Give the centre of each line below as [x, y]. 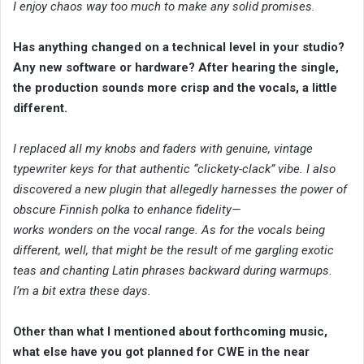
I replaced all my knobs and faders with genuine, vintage [163, 148]
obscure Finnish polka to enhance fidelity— [127, 209]
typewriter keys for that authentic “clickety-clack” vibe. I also [174, 169]
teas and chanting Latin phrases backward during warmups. [173, 270]
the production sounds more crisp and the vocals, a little [175, 87]
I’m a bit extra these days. [82, 290]
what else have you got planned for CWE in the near [161, 351]
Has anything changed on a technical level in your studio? [179, 47]
